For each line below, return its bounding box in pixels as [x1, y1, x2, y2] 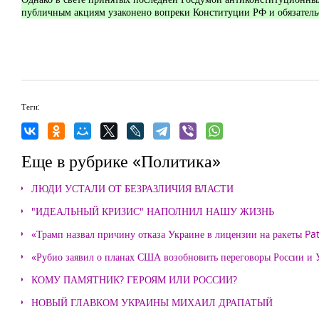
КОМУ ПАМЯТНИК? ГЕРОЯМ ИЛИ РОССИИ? [31, 273, 237, 286]
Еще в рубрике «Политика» [21, 149, 221, 172]
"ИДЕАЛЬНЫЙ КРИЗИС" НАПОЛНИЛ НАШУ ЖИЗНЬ [31, 204, 274, 218]
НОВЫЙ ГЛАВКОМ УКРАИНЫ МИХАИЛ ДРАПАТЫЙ [31, 296, 273, 309]
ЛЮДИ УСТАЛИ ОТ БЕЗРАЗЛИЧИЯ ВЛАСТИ [31, 182, 234, 195]
